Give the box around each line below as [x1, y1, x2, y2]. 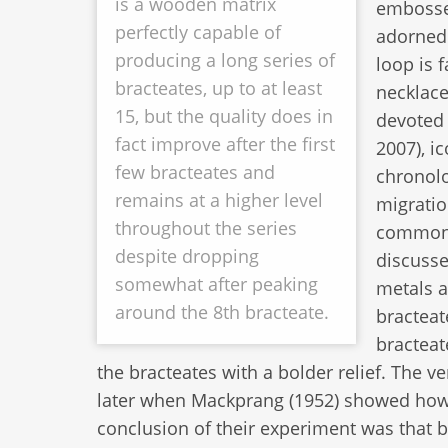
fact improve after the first [115, 132, 335, 157]
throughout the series [115, 216, 297, 241]
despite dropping [115, 244, 259, 269]
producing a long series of [115, 48, 335, 73]
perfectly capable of [115, 20, 281, 45]
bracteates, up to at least [115, 76, 322, 101]
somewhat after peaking [115, 272, 318, 297]
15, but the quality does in [115, 104, 333, 129]
